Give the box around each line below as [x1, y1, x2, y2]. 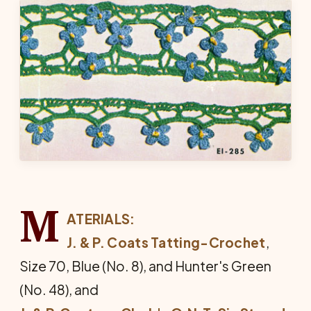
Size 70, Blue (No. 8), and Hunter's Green [19, 258, 271, 275]
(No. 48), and [19, 281, 99, 299]
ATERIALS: [66, 210, 135, 228]
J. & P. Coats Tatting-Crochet [66, 234, 266, 251]
